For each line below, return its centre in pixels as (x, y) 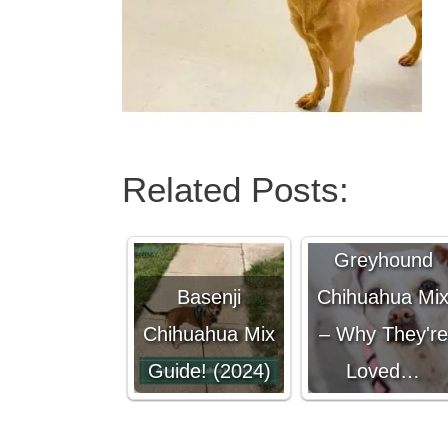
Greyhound (383, 260)
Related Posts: (235, 189)
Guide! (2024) (209, 371)
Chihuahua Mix (209, 334)
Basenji (209, 297)
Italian (383, 223)
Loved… (383, 371)
